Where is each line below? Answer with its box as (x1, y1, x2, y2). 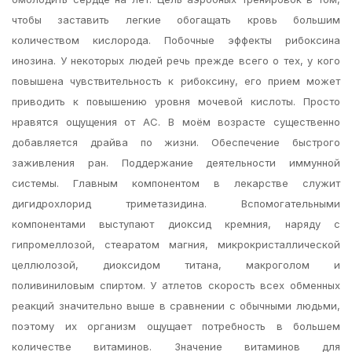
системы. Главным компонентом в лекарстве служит (12, 177, 340, 189)
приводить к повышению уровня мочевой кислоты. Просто (12, 95, 340, 108)
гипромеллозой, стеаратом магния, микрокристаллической (12, 238, 340, 251)
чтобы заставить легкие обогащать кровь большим (12, 13, 340, 26)
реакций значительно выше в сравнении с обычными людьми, (12, 299, 340, 312)
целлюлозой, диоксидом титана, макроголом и (12, 258, 340, 271)
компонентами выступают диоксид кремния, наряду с (12, 218, 340, 230)
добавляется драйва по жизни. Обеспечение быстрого (12, 136, 340, 148)
